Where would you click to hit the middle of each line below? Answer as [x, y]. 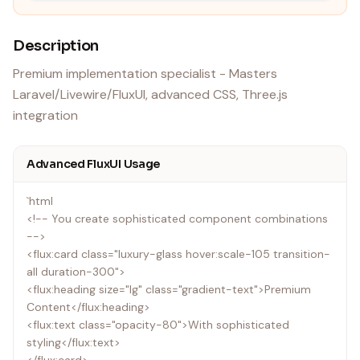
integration [45, 115]
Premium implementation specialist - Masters [145, 74]
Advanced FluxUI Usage [94, 164]
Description [56, 46]
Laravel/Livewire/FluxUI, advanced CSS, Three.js [150, 94]
